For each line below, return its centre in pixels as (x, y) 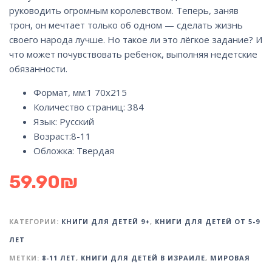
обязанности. (38, 68)
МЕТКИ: (25, 257)
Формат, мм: (60, 92)
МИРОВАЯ (230, 257)
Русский (77, 121)
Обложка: (55, 150)
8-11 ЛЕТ (59, 257)
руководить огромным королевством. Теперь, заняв (124, 10)
